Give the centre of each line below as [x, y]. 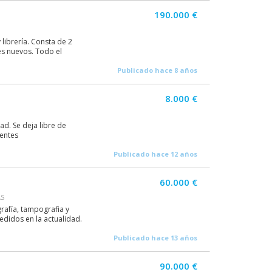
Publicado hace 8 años [157, 70]
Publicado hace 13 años [155, 238]
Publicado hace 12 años [155, 154]
